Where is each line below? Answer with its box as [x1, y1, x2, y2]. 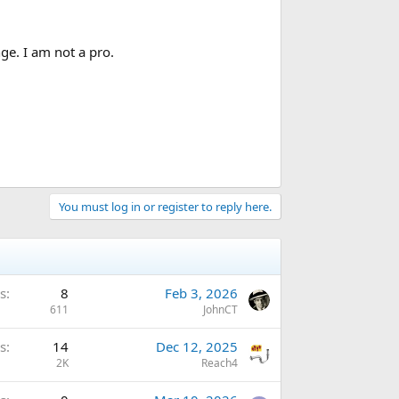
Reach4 [201, 354, 238, 370]
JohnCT [203, 301, 238, 317]
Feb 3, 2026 [165, 283, 238, 302]
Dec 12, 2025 [156, 337, 238, 355]
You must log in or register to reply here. [59, 198, 272, 215]
